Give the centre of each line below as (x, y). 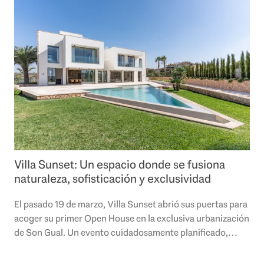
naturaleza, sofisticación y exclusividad (113, 179)
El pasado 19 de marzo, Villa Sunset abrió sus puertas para (131, 204)
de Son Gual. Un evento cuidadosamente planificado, (121, 233)
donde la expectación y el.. (67, 247)
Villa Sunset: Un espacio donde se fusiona (120, 165)
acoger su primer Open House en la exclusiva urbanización (132, 219)
